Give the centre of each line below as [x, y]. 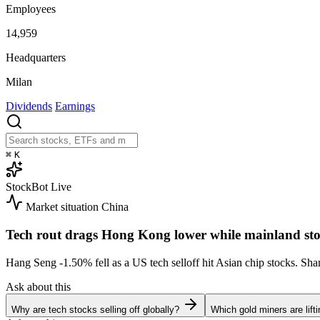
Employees [31, 9]
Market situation [62, 207]
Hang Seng [32, 262]
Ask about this [38, 286]
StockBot [27, 187]
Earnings [75, 106]
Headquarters [36, 58]
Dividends [29, 106]
